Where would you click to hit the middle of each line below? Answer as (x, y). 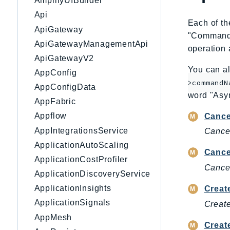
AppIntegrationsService (81, 130)
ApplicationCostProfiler (81, 159)
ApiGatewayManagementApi (91, 44)
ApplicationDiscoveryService (92, 174)
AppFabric (55, 102)
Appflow (51, 116)
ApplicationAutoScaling (82, 145)
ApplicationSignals (72, 203)
